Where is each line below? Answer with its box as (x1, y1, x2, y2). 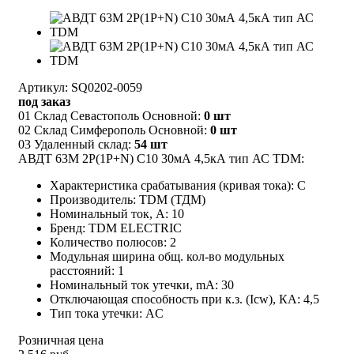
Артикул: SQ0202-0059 (18, 80, 142, 94)
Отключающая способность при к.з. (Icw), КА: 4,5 (50, 292, 319, 306)
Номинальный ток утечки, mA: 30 (50, 277, 234, 292)
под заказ (18, 94, 70, 108)
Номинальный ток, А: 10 (50, 206, 184, 220)
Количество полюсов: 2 (50, 235, 176, 249)
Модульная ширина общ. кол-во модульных (50, 249, 284, 263)
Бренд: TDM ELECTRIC (50, 220, 182, 235)
